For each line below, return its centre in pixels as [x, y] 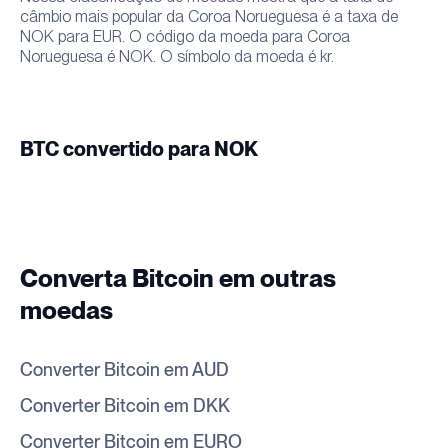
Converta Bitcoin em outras [178, 279]
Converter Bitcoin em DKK [125, 406]
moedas [66, 311]
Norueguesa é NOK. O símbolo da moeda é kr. [177, 56]
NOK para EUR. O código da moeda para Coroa [185, 36]
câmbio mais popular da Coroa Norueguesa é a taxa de [209, 16]
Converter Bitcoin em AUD [124, 370]
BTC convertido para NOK [139, 149]
